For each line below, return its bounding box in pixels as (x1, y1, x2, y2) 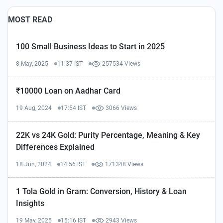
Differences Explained (16, 142, 95, 152)
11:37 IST (57, 60, 83, 67)
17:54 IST (61, 105, 86, 111)
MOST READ (8, 15, 52, 24)
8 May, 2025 (16, 60, 48, 67)
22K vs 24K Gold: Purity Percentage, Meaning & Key (16, 130, 200, 140)
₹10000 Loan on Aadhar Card (16, 86, 120, 96)
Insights (16, 199, 44, 208)
